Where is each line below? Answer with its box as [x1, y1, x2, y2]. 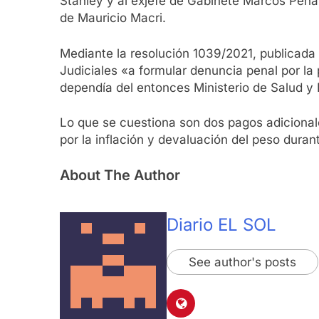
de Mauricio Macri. [60, 11, 166, 26]
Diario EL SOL [167, 214, 276, 235]
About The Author [60, 166, 180, 184]
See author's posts [189, 254, 296, 269]
